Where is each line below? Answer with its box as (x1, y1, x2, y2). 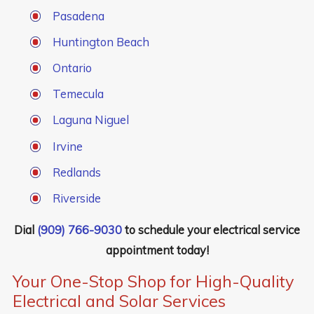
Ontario (53, 60, 93, 76)
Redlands (53, 164, 102, 179)
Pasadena (53, 8, 105, 23)
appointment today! (105, 243, 209, 258)
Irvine (53, 138, 83, 153)
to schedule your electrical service (122, 222, 300, 238)
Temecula (53, 86, 104, 102)
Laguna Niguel (53, 112, 130, 128)
